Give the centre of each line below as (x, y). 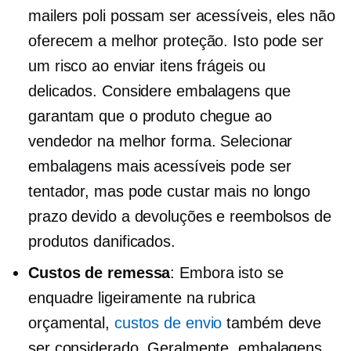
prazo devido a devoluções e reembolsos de (180, 217)
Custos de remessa (100, 273)
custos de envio (168, 323)
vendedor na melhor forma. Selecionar (161, 141)
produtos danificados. (102, 242)
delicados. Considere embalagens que (159, 91)
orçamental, (71, 323)
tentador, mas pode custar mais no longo (170, 192)
